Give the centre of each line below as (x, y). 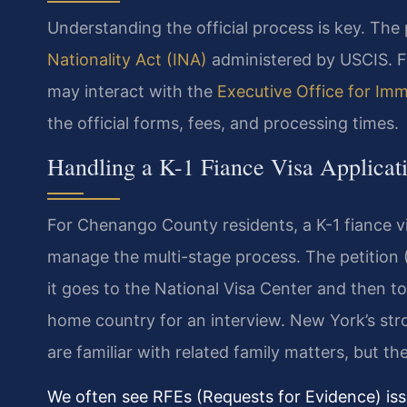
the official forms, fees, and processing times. (223, 124)
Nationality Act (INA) (127, 60)
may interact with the (132, 92)
